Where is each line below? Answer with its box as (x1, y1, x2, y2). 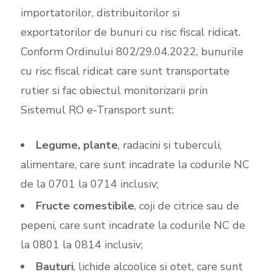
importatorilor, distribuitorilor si (20, 5, 180, 20)
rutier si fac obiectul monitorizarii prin (20, 83, 208, 98)
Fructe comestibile (35, 198, 134, 213)
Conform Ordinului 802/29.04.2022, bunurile (20, 44, 243, 59)
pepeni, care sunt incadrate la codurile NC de (20, 217, 245, 233)
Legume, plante (35, 137, 118, 152)
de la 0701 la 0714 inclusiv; (20, 176, 158, 191)
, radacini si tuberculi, (117, 137, 222, 152)
